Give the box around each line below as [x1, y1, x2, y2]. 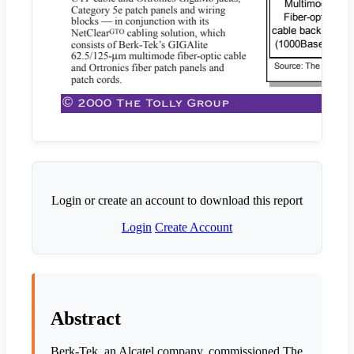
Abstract [51, 307, 121, 329]
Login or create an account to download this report [51, 193, 303, 207]
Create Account [155, 220, 232, 234]
